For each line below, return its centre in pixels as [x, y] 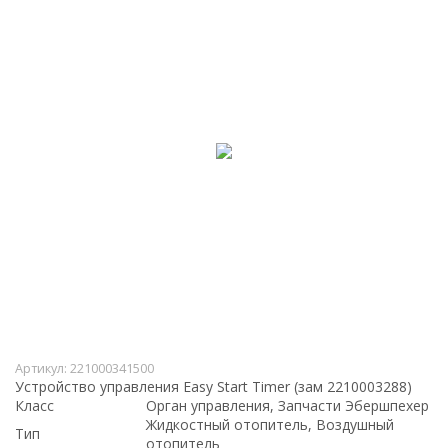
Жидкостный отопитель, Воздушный [270, 424]
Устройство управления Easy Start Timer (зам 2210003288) [213, 386]
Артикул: [42, 368]
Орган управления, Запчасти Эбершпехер [287, 405]
